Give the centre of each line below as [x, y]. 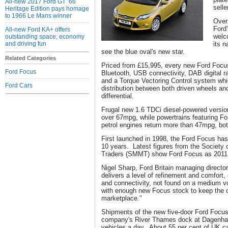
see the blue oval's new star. [143, 52]
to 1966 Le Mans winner [38, 16]
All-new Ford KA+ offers [38, 30]
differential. [118, 96]
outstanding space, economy [45, 37]
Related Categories [31, 58]
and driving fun [26, 44]
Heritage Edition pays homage [47, 9]
